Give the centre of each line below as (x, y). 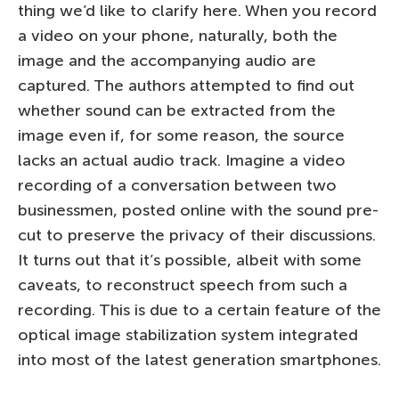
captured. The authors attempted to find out (186, 85)
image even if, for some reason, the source (181, 135)
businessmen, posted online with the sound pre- (198, 210)
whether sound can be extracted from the (177, 110)
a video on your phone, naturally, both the (178, 35)
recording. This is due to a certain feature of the (199, 309)
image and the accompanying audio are (167, 60)
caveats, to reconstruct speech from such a (183, 285)
